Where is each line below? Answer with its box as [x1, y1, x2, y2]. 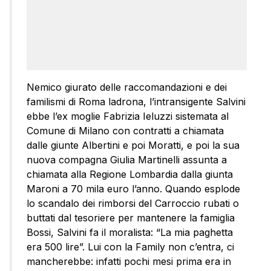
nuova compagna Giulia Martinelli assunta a [27, 154, 227, 166]
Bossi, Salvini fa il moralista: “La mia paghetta [27, 226, 233, 239]
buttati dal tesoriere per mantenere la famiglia [27, 212, 235, 224]
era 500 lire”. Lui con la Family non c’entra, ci [27, 241, 234, 253]
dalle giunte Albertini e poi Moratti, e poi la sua [27, 139, 240, 152]
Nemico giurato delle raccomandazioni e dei [27, 81, 227, 94]
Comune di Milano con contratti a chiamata [27, 125, 224, 137]
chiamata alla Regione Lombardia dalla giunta [27, 168, 233, 181]
